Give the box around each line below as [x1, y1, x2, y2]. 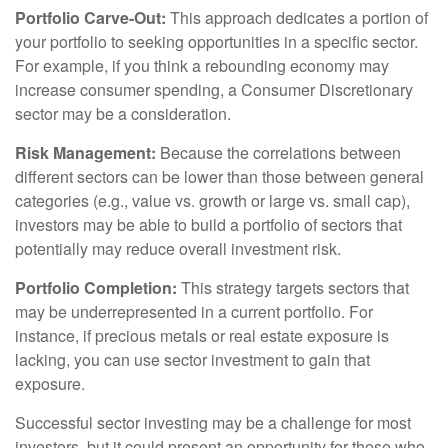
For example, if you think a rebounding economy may [15, 53, 389, 77]
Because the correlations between [156, 140, 401, 164]
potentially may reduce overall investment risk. [15, 236, 341, 260]
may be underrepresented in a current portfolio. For [15, 299, 373, 323]
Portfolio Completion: [15, 275, 177, 299]
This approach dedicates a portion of [166, 5, 428, 29]
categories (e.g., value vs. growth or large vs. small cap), [15, 188, 410, 212]
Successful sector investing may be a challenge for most [15, 410, 411, 434]
